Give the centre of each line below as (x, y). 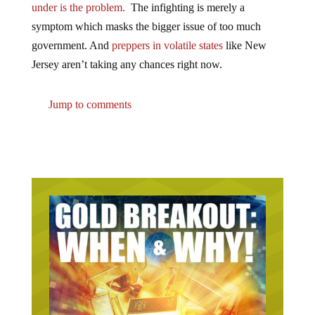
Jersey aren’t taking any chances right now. (127, 53)
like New (244, 34)
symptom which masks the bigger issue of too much (146, 15)
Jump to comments (88, 94)
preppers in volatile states (167, 34)
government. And (71, 34)
